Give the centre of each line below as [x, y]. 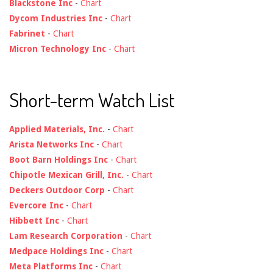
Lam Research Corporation [66, 236]
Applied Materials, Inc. [57, 129]
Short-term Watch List [92, 100]
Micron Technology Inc [58, 49]
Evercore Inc [36, 206]
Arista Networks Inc [51, 145]
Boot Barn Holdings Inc [58, 160]
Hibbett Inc [34, 221]
